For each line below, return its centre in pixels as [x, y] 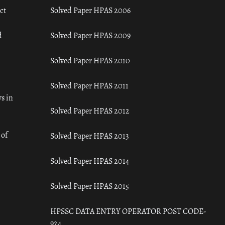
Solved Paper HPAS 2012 [90, 111]
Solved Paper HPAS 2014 [90, 161]
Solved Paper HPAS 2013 [90, 136]
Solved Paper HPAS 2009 [91, 36]
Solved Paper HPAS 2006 [91, 11]
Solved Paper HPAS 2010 [90, 61]
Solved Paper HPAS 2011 [90, 86]
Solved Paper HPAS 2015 [90, 186]
